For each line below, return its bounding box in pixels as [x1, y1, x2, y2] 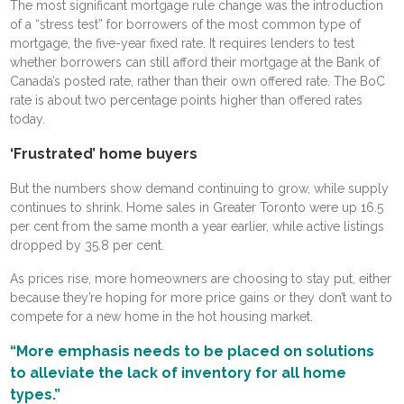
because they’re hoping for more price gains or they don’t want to [10, 289, 393, 305]
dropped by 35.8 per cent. [10, 237, 165, 252]
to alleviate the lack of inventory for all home [10, 363, 347, 381]
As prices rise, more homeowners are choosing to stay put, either [10, 271, 392, 286]
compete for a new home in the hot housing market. [10, 308, 314, 324]
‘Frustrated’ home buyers [10, 144, 198, 162]
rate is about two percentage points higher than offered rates [10, 92, 363, 107]
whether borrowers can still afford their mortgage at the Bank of [10, 54, 381, 69]
